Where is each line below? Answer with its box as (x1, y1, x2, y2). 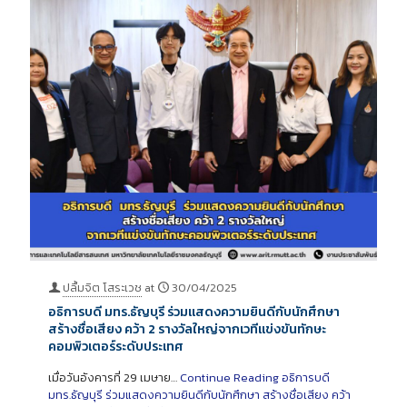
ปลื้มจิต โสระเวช (63, 278, 142, 296)
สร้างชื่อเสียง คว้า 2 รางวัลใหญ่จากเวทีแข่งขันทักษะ (48, 319, 326, 339)
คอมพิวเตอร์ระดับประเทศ (48, 336, 184, 356)
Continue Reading (180, 368, 279, 386)
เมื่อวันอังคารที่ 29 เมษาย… (48, 368, 180, 386)
